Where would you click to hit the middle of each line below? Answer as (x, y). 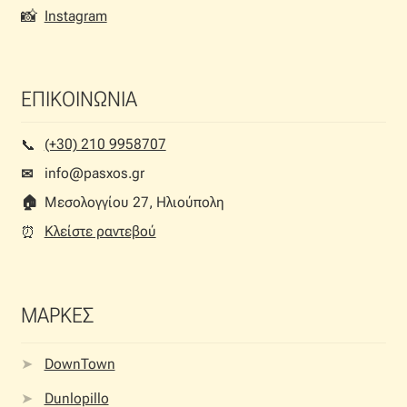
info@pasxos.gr (94, 173)
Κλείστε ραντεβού (100, 231)
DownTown (79, 363)
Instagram (75, 16)
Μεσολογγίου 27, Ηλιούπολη (134, 202)
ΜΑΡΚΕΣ (57, 316)
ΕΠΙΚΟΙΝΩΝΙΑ (79, 99)
